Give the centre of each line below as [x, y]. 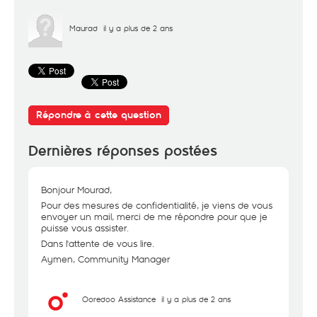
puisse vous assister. [85, 228]
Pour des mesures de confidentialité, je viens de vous [157, 205]
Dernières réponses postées [123, 151]
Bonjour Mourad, [76, 190]
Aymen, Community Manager [105, 259]
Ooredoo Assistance [119, 299]
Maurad [83, 28]
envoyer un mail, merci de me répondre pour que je [154, 217]
